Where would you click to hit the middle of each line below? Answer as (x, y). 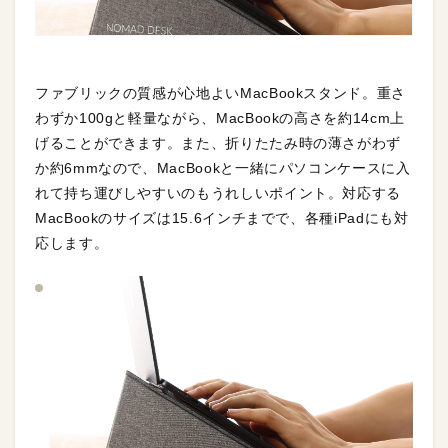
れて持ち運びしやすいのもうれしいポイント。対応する (218, 193)
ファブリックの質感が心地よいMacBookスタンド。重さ (220, 93)
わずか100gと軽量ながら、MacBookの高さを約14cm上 (220, 118)
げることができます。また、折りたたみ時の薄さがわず (218, 143)
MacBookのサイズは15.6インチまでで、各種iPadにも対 (222, 218)
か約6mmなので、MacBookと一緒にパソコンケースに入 (223, 168)
